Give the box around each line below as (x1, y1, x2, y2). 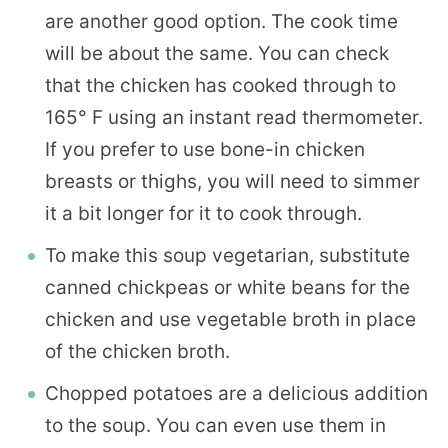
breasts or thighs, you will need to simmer (45, 169, 420, 193)
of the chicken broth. (45, 339, 230, 363)
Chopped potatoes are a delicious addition (45, 381, 428, 405)
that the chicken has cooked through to (45, 73, 396, 97)
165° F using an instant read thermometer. (45, 105, 423, 129)
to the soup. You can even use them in (45, 413, 386, 437)
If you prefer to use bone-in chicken (45, 137, 365, 161)
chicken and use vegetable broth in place (45, 307, 416, 331)
